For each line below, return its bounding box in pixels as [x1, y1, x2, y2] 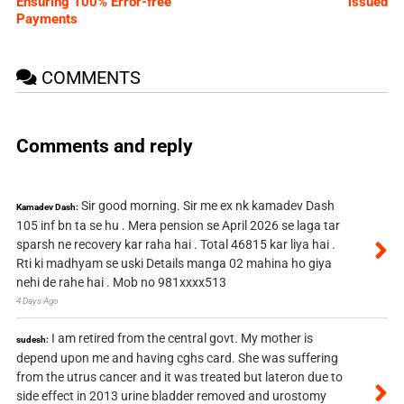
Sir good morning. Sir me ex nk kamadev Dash [80, 198, 335, 214]
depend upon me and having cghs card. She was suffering [15, 351, 338, 366]
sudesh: [15, 335, 49, 345]
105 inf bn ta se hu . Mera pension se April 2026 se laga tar [15, 218, 340, 234]
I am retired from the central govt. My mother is [50, 331, 313, 346]
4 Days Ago [15, 296, 59, 307]
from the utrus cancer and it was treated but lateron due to [15, 370, 343, 385]
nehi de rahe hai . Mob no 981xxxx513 [15, 275, 226, 290]
